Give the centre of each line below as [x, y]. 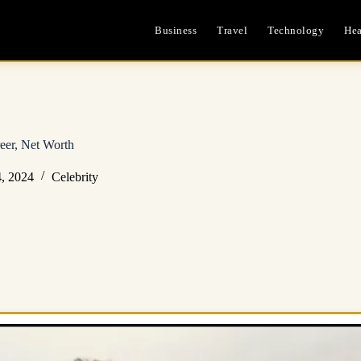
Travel [232, 30]
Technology [296, 30]
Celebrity [75, 176]
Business [176, 30]
